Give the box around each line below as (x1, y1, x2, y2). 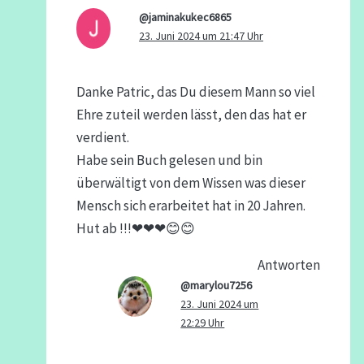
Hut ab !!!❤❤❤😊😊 (76, 219, 195, 237)
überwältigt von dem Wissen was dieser (76, 173, 305, 192)
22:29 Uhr (180, 314, 225, 330)
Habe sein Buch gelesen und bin (76, 150, 262, 169)
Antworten (258, 255, 321, 274)
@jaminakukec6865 (138, 9, 232, 24)
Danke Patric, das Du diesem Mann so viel (76, 82, 315, 101)
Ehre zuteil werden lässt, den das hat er (76, 105, 306, 123)
